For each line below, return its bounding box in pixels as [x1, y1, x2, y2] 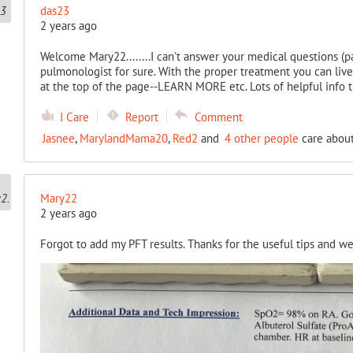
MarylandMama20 [79, 131, 168, 146]
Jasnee [42, 131, 75, 146]
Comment [194, 110, 243, 124]
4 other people [224, 131, 299, 146]
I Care [59, 110, 89, 124]
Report [124, 110, 158, 124]
